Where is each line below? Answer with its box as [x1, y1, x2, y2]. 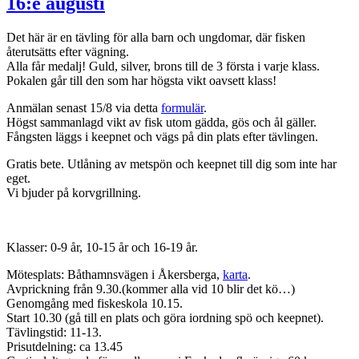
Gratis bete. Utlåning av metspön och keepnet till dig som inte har [6, 156, 337, 171]
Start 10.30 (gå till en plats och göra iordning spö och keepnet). [6, 310, 324, 325]
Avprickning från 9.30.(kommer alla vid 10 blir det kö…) [6, 281, 295, 296]
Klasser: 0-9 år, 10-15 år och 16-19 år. [6, 240, 198, 254]
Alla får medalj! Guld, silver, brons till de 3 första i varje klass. [6, 58, 320, 73]
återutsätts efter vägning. [6, 44, 129, 58]
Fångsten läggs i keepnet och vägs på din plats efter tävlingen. [6, 129, 318, 143]
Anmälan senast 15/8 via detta [6, 100, 161, 115]
